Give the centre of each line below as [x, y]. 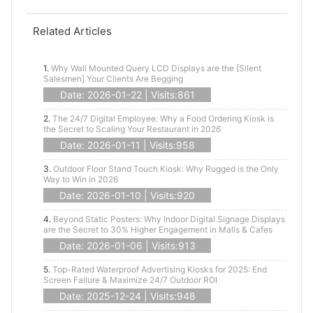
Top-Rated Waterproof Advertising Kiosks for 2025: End [160, 270]
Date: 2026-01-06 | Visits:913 [127, 246]
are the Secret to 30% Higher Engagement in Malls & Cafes [158, 230]
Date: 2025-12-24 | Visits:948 [127, 296]
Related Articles [72, 31]
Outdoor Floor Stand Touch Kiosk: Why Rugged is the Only [166, 169]
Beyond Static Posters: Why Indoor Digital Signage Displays [169, 219]
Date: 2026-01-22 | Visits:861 [127, 95]
